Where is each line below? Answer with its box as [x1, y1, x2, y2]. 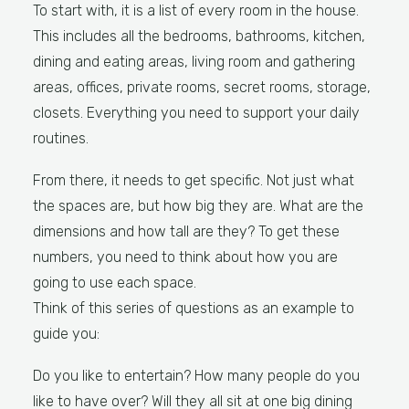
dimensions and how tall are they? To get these [33, 223, 340, 240]
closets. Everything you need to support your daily [33, 104, 360, 121]
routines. [33, 130, 89, 147]
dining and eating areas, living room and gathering [33, 53, 355, 70]
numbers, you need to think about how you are [33, 248, 338, 266]
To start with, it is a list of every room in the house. [33, 2, 359, 19]
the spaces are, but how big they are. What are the [33, 197, 363, 215]
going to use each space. [33, 274, 196, 291]
